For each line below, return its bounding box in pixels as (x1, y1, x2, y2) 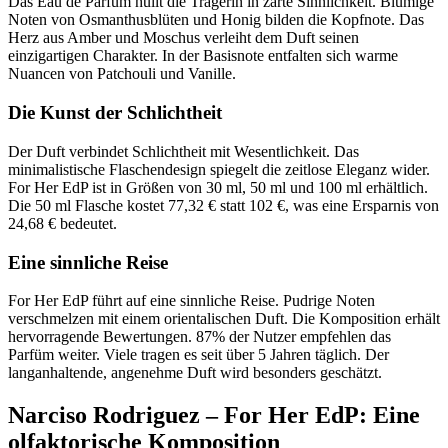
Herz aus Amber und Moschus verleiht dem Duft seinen (8, 29, 359, 47)
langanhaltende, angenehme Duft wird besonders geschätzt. (8, 364, 382, 382)
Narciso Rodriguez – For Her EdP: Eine (8, 402, 420, 429)
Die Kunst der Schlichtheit (8, 102, 222, 124)
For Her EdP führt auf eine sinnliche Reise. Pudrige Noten (8, 292, 375, 310)
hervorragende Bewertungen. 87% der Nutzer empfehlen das (8, 328, 391, 346)
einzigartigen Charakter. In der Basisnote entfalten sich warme (8, 47, 398, 65)
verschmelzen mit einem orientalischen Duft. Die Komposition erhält (8, 310, 440, 328)
